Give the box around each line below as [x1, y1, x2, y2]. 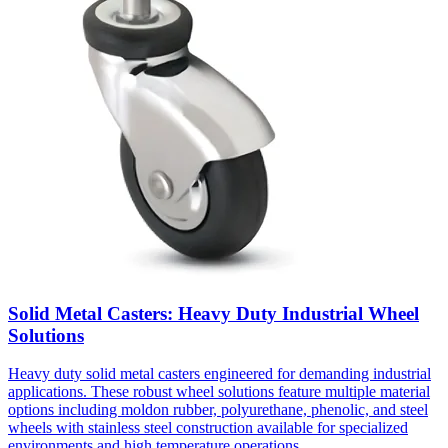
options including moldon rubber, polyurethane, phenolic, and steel [8, 401, 428, 419]
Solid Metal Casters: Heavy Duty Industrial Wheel [8, 302, 419, 324]
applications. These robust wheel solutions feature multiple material [8, 383, 430, 401]
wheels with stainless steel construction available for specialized [8, 419, 408, 437]
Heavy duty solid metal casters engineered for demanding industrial [8, 365, 431, 383]
